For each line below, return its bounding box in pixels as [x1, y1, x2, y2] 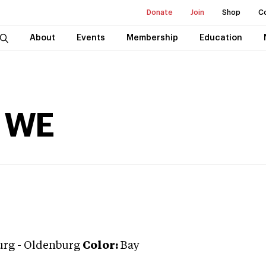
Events [76, 34, 105, 42]
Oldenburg [24, 240, 80, 251]
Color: [83, 240, 118, 251]
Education [199, 34, 242, 42]
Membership [126, 34, 178, 42]
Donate [147, 9, 173, 16]
